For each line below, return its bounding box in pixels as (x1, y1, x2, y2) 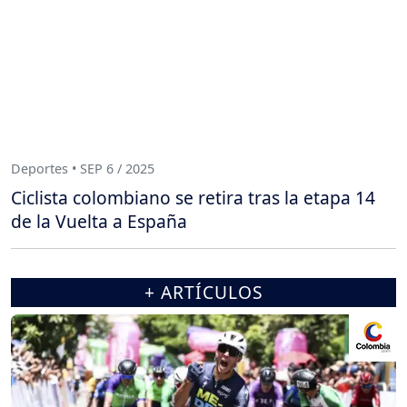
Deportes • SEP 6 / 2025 (11, 160, 154, 178)
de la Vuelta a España (11, 208, 187, 233)
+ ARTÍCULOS (144, 279, 263, 304)
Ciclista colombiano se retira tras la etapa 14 (11, 184, 375, 210)
